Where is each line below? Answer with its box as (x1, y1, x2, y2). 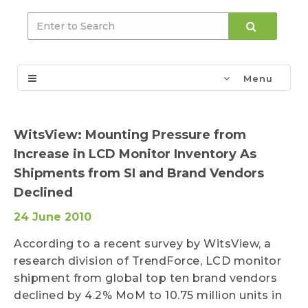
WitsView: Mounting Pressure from (14, 127, 246, 142)
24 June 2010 (14, 210, 91, 223)
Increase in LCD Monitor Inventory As (14, 146, 256, 162)
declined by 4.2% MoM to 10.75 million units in (14, 289, 282, 302)
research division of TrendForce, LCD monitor (14, 254, 281, 267)
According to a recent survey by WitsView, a (14, 237, 272, 250)
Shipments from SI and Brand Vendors (14, 166, 264, 181)
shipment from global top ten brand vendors (14, 272, 277, 285)
